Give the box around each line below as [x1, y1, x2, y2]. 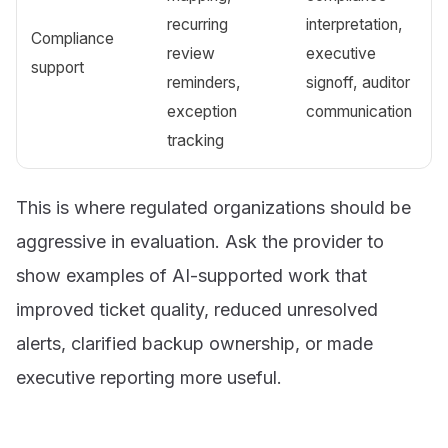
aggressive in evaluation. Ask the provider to [16, 230, 384, 252]
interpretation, [306, 15, 404, 35]
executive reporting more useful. [16, 366, 282, 388]
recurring [167, 15, 229, 35]
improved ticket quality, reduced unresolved [16, 298, 378, 320]
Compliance [31, 29, 115, 49]
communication [306, 102, 413, 122]
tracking [167, 131, 225, 151]
